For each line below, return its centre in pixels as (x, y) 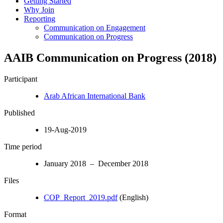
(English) (133, 197)
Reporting (40, 18)
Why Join (39, 9)
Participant (21, 79)
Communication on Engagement (95, 27)
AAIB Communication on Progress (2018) (110, 57)
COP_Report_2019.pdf (81, 197)
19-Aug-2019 (65, 129)
